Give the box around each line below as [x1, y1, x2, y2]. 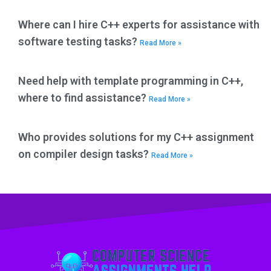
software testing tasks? [18, 35, 140, 48]
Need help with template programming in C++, [18, 74, 243, 88]
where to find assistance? [18, 91, 149, 105]
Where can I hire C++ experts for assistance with [18, 18, 260, 31]
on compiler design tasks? [18, 148, 151, 161]
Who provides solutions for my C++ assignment [18, 131, 254, 144]
